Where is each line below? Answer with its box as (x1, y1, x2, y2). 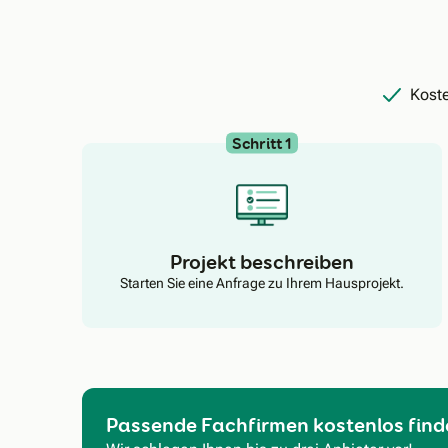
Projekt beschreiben (170, 248, 354, 275)
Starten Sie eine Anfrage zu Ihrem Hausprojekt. (120, 274, 404, 291)
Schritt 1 (232, 132, 292, 154)
